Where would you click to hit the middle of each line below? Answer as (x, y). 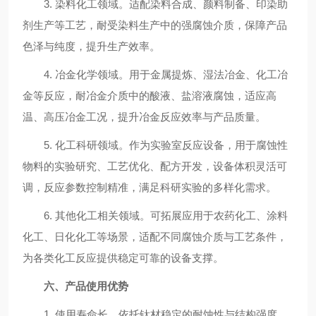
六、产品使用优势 (86, 286)
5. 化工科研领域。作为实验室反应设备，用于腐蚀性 (155, 145)
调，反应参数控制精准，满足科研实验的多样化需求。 (150, 187)
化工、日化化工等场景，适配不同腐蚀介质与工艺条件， (155, 237)
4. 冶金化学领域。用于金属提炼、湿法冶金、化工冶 (155, 74)
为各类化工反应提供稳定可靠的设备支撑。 (123, 258)
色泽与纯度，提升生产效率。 (91, 46)
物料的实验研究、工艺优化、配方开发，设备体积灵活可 (155, 166)
